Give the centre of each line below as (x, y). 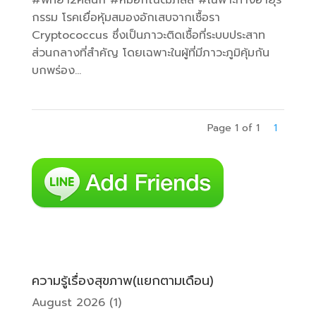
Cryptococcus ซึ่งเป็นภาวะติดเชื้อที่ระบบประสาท (148, 36)
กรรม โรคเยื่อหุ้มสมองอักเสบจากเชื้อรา (126, 18)
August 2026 (68, 303)
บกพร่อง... (56, 71)
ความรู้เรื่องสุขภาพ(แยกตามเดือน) (122, 281)
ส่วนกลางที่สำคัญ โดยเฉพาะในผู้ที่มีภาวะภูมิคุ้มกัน (150, 53)
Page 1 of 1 (234, 128)
